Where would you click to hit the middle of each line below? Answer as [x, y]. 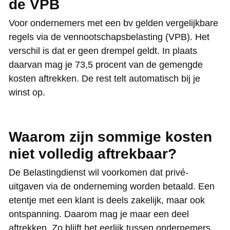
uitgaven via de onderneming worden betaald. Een [112, 186]
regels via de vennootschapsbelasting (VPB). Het [109, 37]
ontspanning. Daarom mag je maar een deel [99, 214]
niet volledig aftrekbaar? [93, 154]
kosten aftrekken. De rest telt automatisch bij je [104, 78]
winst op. [27, 92]
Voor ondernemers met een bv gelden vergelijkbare [113, 23]
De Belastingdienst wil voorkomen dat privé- [99, 172]
